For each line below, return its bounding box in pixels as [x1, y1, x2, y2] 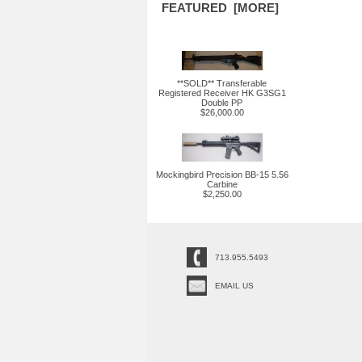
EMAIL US [215, 281, 254, 290]
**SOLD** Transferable [177, 78, 267, 88]
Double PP [201, 98, 242, 107]
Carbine [206, 179, 238, 189]
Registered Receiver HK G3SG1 [158, 88, 286, 98]
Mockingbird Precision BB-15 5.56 [155, 170, 288, 179]
